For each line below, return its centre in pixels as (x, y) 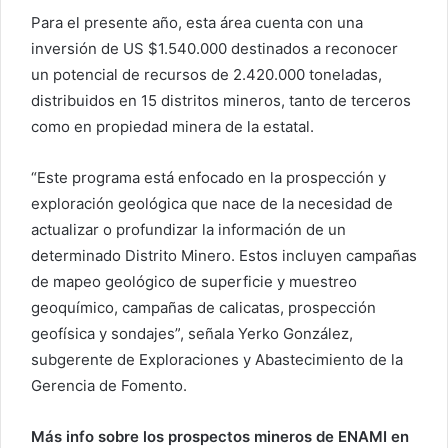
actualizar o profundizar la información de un (188, 230)
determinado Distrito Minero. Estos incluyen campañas (224, 256)
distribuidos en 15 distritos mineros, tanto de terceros (221, 101)
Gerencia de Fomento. (109, 386)
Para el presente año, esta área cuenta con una (197, 23)
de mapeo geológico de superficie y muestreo (194, 282)
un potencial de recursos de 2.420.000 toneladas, (206, 75)
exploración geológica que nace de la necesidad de (212, 204)
